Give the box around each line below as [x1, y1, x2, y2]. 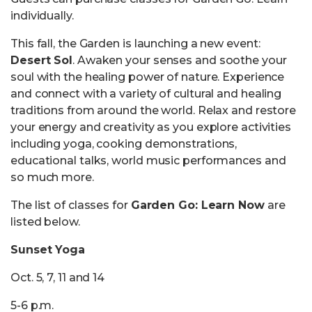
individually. [10, 9, 74, 22]
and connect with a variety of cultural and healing [10, 87, 282, 100]
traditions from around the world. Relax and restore [10, 104, 297, 117]
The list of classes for [10, 198, 131, 212]
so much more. [10, 171, 94, 184]
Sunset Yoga [10, 243, 85, 256]
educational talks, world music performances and [10, 154, 286, 167]
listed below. [10, 215, 80, 228]
